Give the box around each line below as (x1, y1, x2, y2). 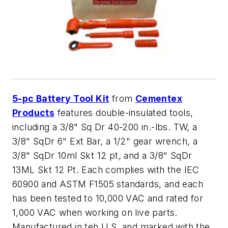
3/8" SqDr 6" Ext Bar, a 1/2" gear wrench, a (12, 135, 198, 147)
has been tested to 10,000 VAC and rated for (12, 192, 204, 204)
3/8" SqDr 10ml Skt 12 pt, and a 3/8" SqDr (12, 150, 192, 161)
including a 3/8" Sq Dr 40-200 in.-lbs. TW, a (12, 121, 197, 132)
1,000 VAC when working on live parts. (12, 207, 178, 218)
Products (12, 107, 55, 118)
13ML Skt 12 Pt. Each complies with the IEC (12, 164, 199, 175)
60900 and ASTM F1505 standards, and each (12, 178, 203, 189)
